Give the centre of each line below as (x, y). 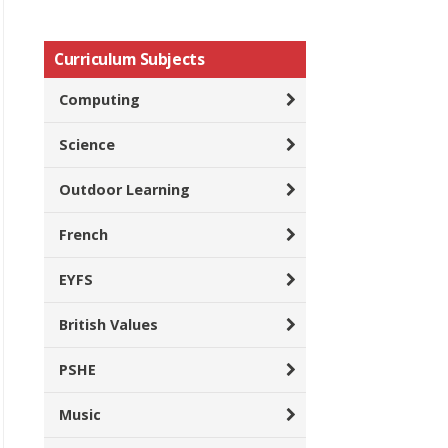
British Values (108, 324)
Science (87, 144)
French (83, 234)
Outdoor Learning (124, 189)
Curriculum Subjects (129, 59)
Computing (99, 99)
